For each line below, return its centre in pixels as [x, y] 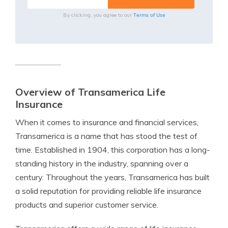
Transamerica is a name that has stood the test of [106, 136]
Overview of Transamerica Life [90, 92]
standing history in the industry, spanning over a [102, 163]
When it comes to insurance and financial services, [107, 122]
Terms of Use [149, 15]
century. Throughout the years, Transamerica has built [112, 177]
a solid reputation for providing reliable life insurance [108, 191]
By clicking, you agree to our [98, 15]
